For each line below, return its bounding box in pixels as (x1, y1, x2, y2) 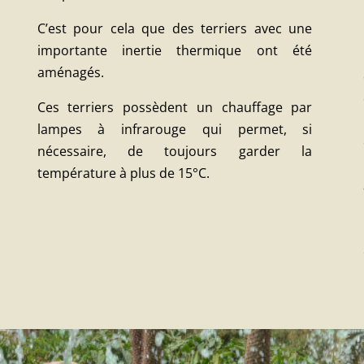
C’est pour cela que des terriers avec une (37, 19, 313, 37)
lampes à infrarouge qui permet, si (37, 119, 313, 138)
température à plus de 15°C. (37, 163, 210, 182)
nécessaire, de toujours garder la (37, 141, 313, 160)
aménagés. (37, 63, 104, 81)
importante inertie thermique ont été (37, 41, 313, 59)
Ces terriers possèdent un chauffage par (37, 97, 313, 116)
